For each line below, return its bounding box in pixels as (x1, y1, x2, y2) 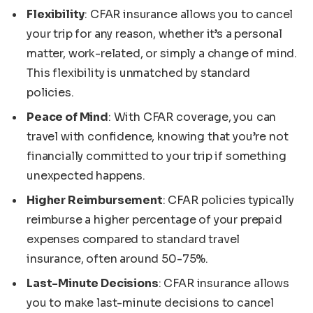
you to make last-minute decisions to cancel (27, 296, 275, 311)
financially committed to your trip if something (27, 148, 286, 163)
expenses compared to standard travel (27, 232, 240, 247)
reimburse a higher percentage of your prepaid (27, 212, 282, 227)
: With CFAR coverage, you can (108, 109, 277, 124)
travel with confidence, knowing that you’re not (27, 129, 289, 144)
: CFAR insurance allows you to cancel (85, 6, 293, 22)
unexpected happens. (27, 168, 145, 183)
